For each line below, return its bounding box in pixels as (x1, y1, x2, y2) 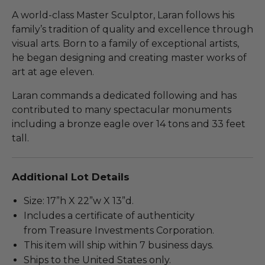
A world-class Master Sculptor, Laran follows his (12, 9, 234, 21)
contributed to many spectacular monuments (12, 104, 231, 115)
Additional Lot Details (12, 170, 130, 183)
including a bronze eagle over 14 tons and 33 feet (12, 118, 245, 130)
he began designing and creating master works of (12, 51, 247, 63)
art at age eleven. (12, 66, 94, 77)
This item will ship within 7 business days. (24, 239, 214, 251)
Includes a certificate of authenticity (24, 209, 195, 221)
